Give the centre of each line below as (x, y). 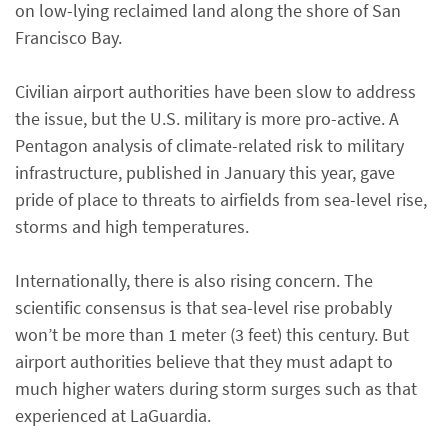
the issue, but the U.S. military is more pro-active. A (207, 118)
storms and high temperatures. (132, 226)
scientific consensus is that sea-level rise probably (203, 307)
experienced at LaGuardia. (113, 415)
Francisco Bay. (68, 37)
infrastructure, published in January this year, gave (205, 172)
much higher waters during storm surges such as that (216, 388)
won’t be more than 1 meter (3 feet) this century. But (212, 334)
